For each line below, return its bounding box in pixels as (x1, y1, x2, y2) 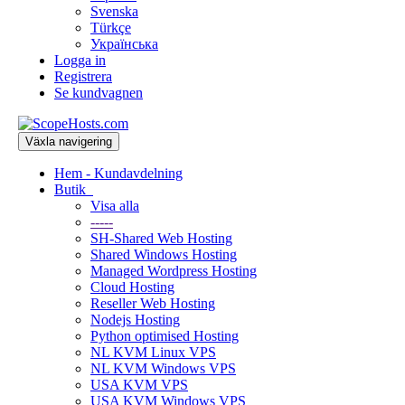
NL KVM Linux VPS (90, 344, 216, 360)
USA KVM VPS (90, 377, 188, 392)
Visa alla (90, 198, 139, 213)
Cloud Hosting (90, 279, 174, 295)
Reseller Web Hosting (90, 296, 215, 311)
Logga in (54, 52, 106, 68)
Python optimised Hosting (90, 328, 239, 344)
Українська (90, 36, 158, 52)
